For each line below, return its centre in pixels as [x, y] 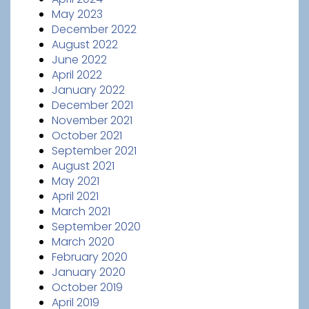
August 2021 [83, 166]
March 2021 [81, 211]
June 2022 [79, 60]
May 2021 [76, 181]
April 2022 [77, 75]
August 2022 [85, 44]
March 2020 [83, 242]
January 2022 [88, 90]
